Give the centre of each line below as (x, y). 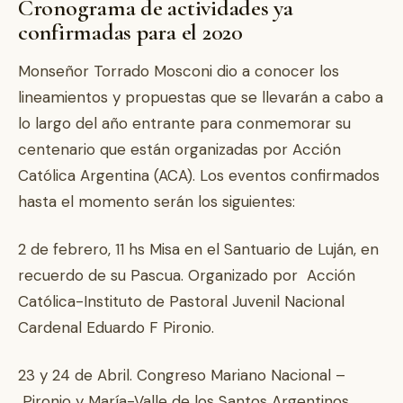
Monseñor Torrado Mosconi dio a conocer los (179, 71)
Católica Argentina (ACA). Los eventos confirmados (199, 175)
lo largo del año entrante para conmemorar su (184, 123)
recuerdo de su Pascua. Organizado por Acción (187, 275)
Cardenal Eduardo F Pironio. (116, 327)
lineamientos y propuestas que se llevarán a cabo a (201, 97)
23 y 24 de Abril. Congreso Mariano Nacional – (182, 375)
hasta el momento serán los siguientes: (157, 201)
